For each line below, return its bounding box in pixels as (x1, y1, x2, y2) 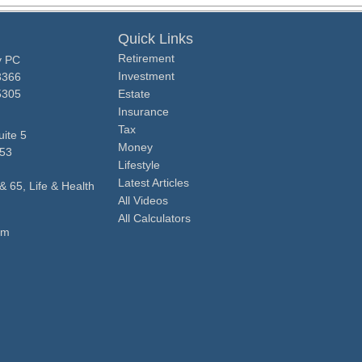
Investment (118, 69, 175, 83)
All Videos (118, 194, 168, 208)
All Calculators (118, 212, 191, 225)
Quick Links (118, 31, 193, 48)
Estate (118, 87, 150, 101)
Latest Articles (118, 176, 189, 190)
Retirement (118, 52, 175, 65)
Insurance (118, 105, 169, 119)
